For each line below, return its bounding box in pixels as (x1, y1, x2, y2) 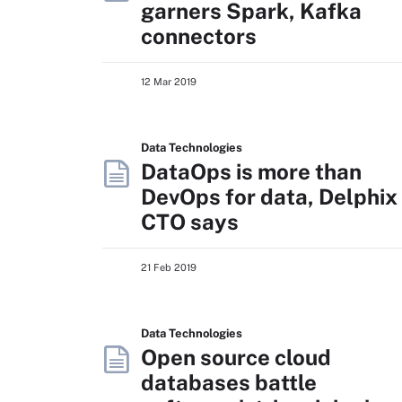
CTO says (141, 209, 239, 234)
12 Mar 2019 (141, 76, 197, 87)
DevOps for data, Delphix (141, 184, 398, 209)
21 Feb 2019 (141, 262, 197, 273)
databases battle (141, 370, 317, 395)
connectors (141, 23, 257, 48)
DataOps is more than (141, 159, 362, 184)
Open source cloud (141, 345, 331, 370)
